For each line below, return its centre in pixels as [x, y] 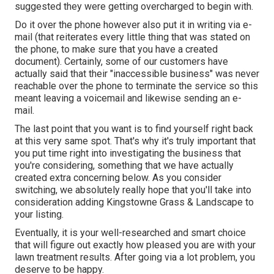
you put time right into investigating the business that [128, 154]
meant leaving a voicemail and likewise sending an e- [128, 98]
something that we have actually [165, 166]
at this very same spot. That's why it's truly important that [135, 141]
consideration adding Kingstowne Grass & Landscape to [134, 202]
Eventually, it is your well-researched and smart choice [130, 233]
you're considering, [56, 166]
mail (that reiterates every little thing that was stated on [132, 37]
